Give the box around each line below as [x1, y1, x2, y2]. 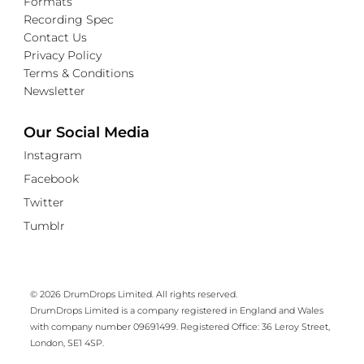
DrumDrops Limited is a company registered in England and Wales [30, 305, 324, 317]
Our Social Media [24, 123, 150, 142]
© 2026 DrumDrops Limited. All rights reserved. [30, 288, 238, 301]
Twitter [24, 195, 65, 210]
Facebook [24, 171, 80, 187]
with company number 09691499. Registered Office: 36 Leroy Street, [30, 321, 331, 333]
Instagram [24, 148, 83, 163]
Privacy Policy [24, 48, 102, 63]
